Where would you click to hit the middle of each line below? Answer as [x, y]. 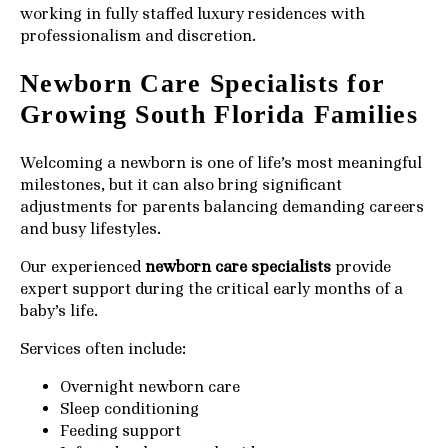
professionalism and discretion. [138, 35]
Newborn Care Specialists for [203, 84]
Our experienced [82, 266]
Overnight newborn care [150, 386]
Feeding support [120, 430]
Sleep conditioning [129, 408]
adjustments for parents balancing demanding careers [222, 206]
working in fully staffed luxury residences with [192, 13]
